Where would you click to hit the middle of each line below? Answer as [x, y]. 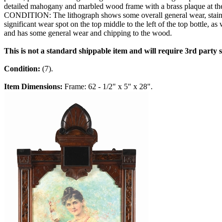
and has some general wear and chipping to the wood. [88, 33]
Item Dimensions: [34, 87]
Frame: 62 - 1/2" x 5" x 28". [109, 87]
